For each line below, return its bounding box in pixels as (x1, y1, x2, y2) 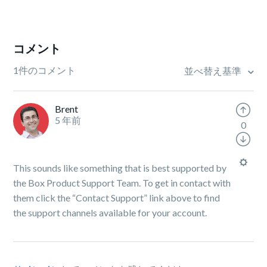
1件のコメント (13, 64, 76, 76)
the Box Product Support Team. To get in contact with (13, 177, 231, 188)
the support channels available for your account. (13, 207, 207, 218)
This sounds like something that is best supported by (13, 162, 227, 173)
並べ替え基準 (184, 65, 243, 77)
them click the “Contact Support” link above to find (13, 192, 221, 203)
